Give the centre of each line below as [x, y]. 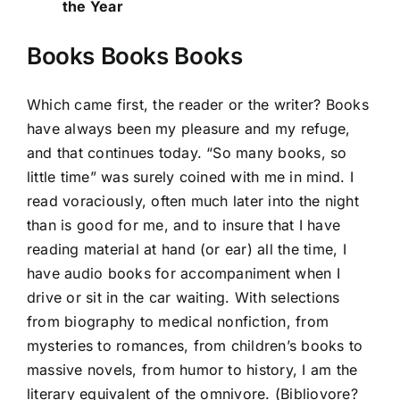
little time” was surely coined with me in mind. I [190, 177]
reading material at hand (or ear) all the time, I [187, 249]
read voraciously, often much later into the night [193, 201]
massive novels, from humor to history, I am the [192, 370]
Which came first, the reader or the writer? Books [198, 104]
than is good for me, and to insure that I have [184, 225]
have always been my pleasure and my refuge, [189, 129]
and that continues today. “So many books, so [187, 153]
